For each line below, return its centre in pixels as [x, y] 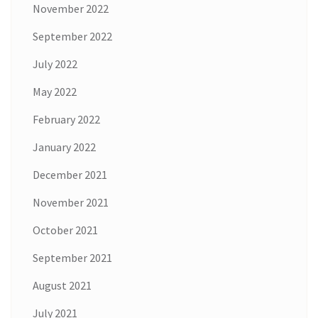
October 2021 [65, 230]
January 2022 [64, 147]
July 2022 [55, 64]
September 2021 [72, 257]
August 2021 [62, 285]
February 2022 [66, 119]
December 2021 [70, 174]
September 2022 [72, 36]
